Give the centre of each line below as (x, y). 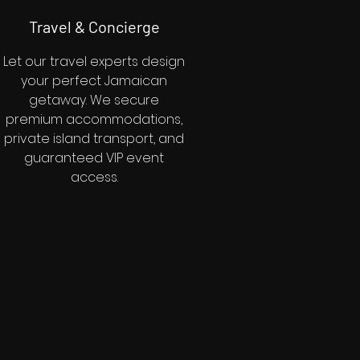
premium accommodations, (94, 119)
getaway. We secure (94, 100)
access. (94, 177)
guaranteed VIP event (94, 158)
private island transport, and (94, 139)
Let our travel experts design (94, 61)
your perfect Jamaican (94, 81)
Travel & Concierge (94, 27)
